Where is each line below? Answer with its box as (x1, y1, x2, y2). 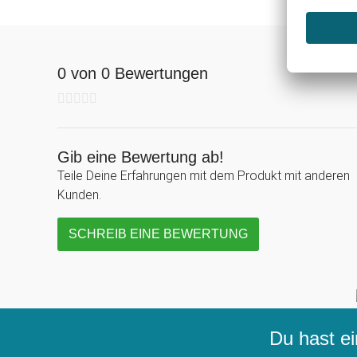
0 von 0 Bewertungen (57, 65, 208, 82)
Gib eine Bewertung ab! (57, 148, 224, 166)
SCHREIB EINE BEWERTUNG (69, 227, 248, 241)
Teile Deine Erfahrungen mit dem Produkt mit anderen (57, 168, 350, 183)
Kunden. (57, 187, 101, 202)
